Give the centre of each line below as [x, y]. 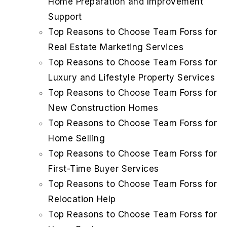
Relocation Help [82, 199]
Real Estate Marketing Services [116, 47]
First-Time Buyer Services [104, 169]
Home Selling [77, 139]
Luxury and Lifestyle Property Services [131, 78]
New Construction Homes [103, 108]
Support [65, 17]
